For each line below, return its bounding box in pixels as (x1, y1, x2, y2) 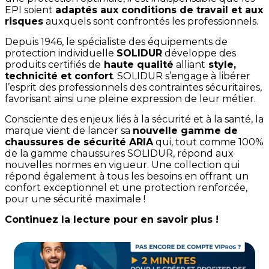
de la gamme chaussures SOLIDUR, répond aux (5, 148, 234, 160)
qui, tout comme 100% (153, 136, 264, 148)
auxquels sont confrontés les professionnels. (43, 16, 258, 28)
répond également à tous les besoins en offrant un (5, 171, 249, 183)
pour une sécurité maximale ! (5, 193, 145, 205)
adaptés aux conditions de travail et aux (55, 4, 263, 16)
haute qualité (101, 59, 174, 71)
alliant (174, 59, 205, 71)
